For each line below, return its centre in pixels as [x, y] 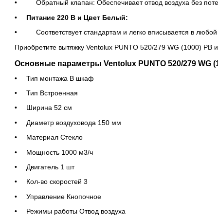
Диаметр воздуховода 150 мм [74, 122]
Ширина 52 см [49, 108]
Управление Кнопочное [64, 196]
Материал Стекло [54, 137]
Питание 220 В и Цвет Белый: [78, 17]
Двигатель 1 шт [50, 167]
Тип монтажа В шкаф [60, 78]
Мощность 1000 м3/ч [60, 152]
